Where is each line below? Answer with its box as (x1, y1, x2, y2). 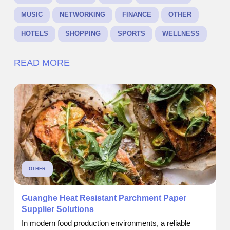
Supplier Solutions (22, 205, 94, 214)
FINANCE (122, 11, 151, 19)
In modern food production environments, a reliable (22, 219, 190, 228)
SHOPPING (65, 30, 101, 38)
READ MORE (14, 57, 70, 68)
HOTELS (21, 30, 48, 38)
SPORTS (118, 30, 145, 38)
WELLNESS (162, 30, 200, 38)
